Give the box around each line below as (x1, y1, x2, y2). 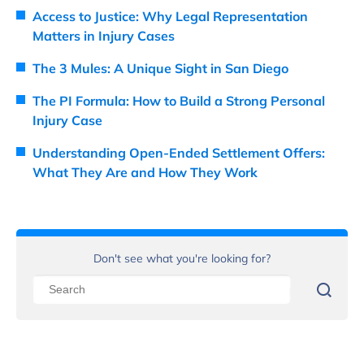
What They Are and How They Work (32, 163, 258, 180)
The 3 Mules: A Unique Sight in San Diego (32, 59, 288, 76)
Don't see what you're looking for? (93, 250, 271, 266)
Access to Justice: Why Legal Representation (32, 7, 308, 24)
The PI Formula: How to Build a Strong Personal (32, 92, 325, 109)
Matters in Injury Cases (32, 27, 175, 44)
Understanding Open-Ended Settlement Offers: (32, 144, 325, 161)
